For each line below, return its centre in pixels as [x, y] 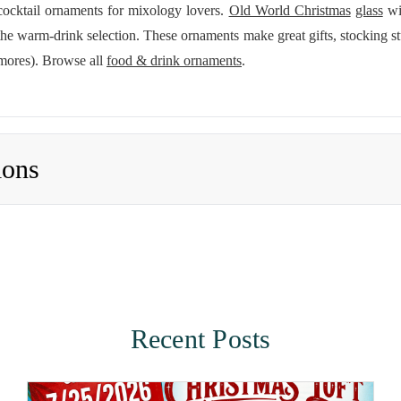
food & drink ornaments [174, 60]
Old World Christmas [290, 10]
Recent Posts [200, 339]
